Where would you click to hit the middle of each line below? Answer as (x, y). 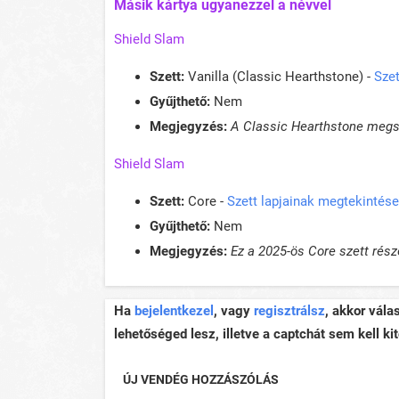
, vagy (234, 311)
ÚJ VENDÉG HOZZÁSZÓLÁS (201, 380)
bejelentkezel (174, 311)
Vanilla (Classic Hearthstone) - (279, 77)
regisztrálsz (289, 311)
